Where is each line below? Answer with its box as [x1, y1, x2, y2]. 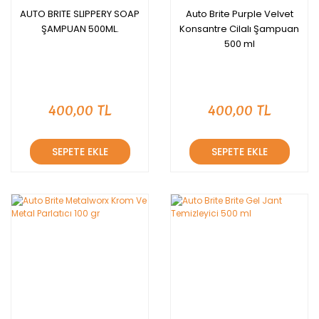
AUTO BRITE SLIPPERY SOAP [20, 7, 140, 21]
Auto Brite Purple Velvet [185, 7, 293, 21]
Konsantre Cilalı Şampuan [179, 22, 299, 36]
